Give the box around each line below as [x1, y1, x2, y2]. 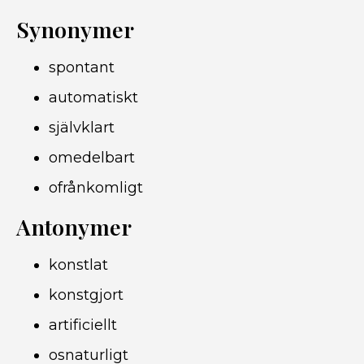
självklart [49, 119, 115, 136]
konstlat [49, 256, 108, 274]
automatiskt [49, 89, 138, 106]
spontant [49, 58, 115, 76]
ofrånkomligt [49, 179, 143, 197]
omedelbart [49, 149, 135, 167]
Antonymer [16, 212, 132, 241]
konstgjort [49, 286, 123, 304]
